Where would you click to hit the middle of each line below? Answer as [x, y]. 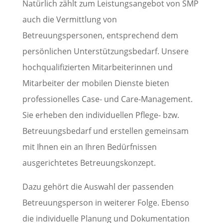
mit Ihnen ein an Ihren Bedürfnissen [89, 147]
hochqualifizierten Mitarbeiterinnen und [97, 67]
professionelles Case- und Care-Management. [107, 99]
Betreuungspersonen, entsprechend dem [100, 35]
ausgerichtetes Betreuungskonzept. [89, 163]
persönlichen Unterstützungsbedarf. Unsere [105, 51]
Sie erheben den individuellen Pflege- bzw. [101, 115]
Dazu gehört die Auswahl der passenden [98, 186]
